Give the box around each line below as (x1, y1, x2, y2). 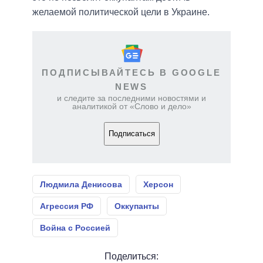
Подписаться (108, 129, 155, 139)
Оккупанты (114, 201, 159, 211)
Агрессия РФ (40, 201, 93, 211)
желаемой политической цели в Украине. (32, 6, 210, 17)
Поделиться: (104, 251, 159, 261)
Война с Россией (40, 222, 110, 232)
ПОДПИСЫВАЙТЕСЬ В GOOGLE (42, 67, 221, 77)
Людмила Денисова (40, 179, 122, 189)
